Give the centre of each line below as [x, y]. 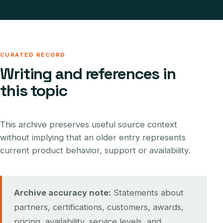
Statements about [147, 193]
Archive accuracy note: [62, 193]
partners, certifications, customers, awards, [99, 207]
